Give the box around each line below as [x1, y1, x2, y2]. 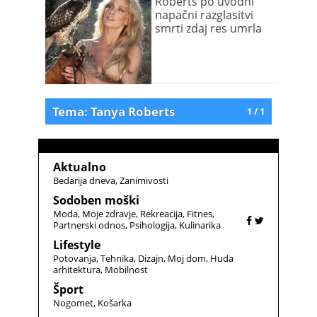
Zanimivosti [120, 174, 168, 187]
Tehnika [100, 252, 134, 265]
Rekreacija [140, 207, 183, 220]
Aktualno [53, 159, 106, 175]
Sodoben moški [53, 192, 139, 208]
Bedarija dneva [53, 174, 115, 187]
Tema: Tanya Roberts [52, 103, 175, 120]
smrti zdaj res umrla [155, 21, 262, 36]
